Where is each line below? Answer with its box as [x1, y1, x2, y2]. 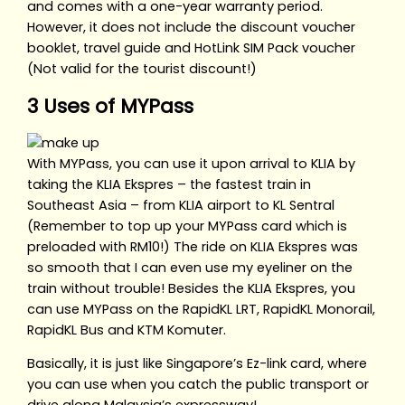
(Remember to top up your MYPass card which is [27, 216, 348, 235]
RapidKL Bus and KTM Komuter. [27, 320, 227, 339]
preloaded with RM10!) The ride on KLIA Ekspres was [27, 237, 359, 256]
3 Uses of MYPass [27, 91, 194, 120]
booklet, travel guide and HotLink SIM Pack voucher [27, 38, 356, 57]
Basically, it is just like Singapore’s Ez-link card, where [27, 354, 368, 373]
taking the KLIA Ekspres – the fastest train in [27, 174, 312, 193]
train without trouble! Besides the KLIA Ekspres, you [27, 278, 356, 297]
